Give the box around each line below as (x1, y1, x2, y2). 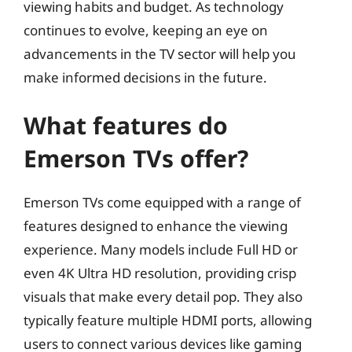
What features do (24, 109, 228, 141)
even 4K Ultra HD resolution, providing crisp (24, 264, 296, 282)
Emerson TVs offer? (24, 142, 248, 174)
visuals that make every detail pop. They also (24, 288, 302, 306)
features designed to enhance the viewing (24, 217, 288, 235)
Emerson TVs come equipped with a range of (24, 193, 301, 211)
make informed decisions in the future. (24, 68, 267, 86)
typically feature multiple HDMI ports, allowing (24, 311, 312, 329)
